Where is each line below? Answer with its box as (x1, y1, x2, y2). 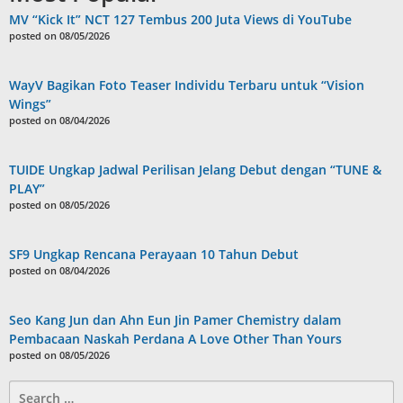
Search (8, 380, 49, 398)
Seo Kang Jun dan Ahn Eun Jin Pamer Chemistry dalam (9, 310, 341, 328)
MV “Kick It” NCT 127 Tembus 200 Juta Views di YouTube (9, 10, 352, 28)
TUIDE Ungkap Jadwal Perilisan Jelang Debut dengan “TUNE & (9, 160, 381, 178)
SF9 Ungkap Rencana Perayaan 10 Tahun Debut (9, 245, 299, 263)
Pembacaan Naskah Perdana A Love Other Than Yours (9, 329, 342, 347)
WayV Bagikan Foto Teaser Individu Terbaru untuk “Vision (9, 76, 364, 94)
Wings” (9, 94, 51, 112)
